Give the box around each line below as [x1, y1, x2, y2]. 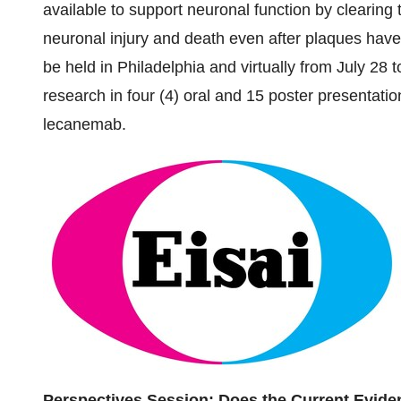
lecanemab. [43, 115, 126, 133]
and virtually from [205, 58, 337, 76]
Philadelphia [117, 58, 205, 76]
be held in [43, 58, 117, 76]
